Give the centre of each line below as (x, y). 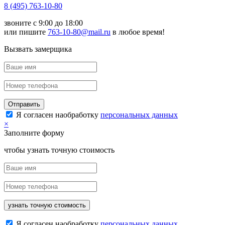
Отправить (24, 104)
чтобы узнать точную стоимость (59, 150)
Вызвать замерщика (38, 49)
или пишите (26, 32)
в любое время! (138, 32)
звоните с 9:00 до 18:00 (43, 23)
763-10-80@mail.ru (79, 32)
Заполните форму (34, 133)
